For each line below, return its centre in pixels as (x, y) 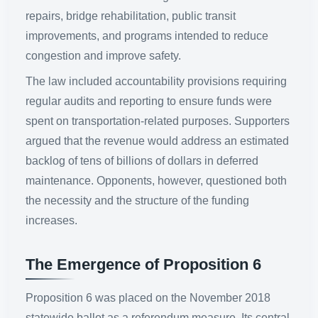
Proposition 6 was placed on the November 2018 (148, 298)
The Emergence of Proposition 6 (143, 265)
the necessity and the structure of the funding (137, 201)
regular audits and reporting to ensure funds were (149, 102)
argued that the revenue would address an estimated (157, 141)
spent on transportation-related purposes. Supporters (158, 121)
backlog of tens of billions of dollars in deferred (142, 161)
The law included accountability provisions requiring (156, 82)
